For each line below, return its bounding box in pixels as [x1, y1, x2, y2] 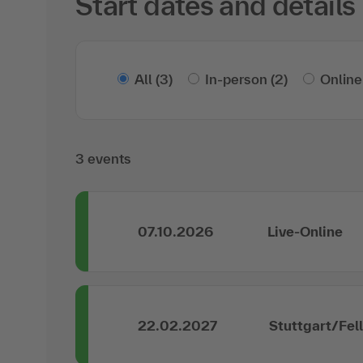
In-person [205, 70, 267, 87]
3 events [75, 150, 131, 166]
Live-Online [267, 223, 343, 239]
